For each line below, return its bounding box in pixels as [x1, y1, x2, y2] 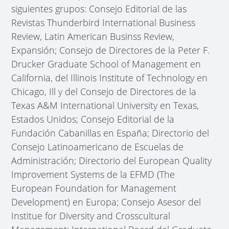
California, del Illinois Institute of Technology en [11, 71, 208, 84]
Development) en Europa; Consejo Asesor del [11, 195, 201, 208]
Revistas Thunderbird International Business [11, 16, 196, 29]
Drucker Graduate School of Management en [11, 57, 201, 70]
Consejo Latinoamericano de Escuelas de [11, 140, 184, 153]
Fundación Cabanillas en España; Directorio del [11, 126, 210, 139]
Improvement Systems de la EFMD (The [11, 168, 175, 180]
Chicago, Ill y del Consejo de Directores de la [11, 85, 197, 98]
